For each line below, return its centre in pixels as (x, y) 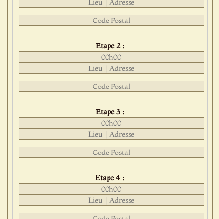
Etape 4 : (110, 178)
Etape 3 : (110, 112)
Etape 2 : (110, 46)
